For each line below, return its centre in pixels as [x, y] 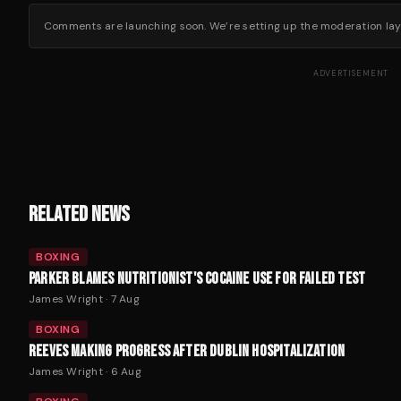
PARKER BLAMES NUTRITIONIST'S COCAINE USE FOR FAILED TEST [197, 279]
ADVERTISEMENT [351, 73]
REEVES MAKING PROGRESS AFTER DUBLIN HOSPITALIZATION [187, 351]
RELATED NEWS [79, 214]
